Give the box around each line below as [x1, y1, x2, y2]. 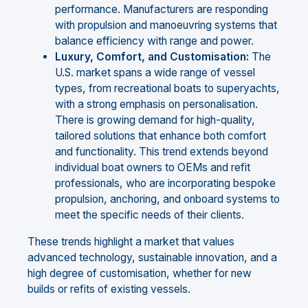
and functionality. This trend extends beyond [55, 145, 268, 159]
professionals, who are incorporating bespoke [55, 177, 276, 190]
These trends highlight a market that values [27, 234, 234, 248]
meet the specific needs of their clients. [55, 208, 244, 222]
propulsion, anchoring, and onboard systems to [55, 192, 280, 206]
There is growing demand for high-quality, [55, 113, 255, 127]
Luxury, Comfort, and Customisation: [55, 50, 249, 64]
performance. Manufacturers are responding [55, 3, 268, 16]
